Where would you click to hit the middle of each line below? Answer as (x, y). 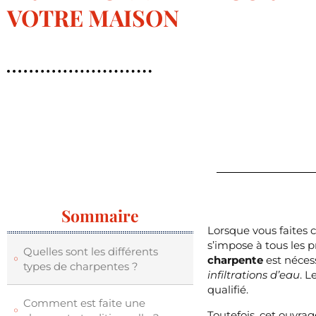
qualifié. (228, 290)
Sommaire (101, 216)
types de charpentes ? (80, 267)
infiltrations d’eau (254, 275)
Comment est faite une (84, 303)
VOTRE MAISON (93, 18)
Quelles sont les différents (90, 252)
